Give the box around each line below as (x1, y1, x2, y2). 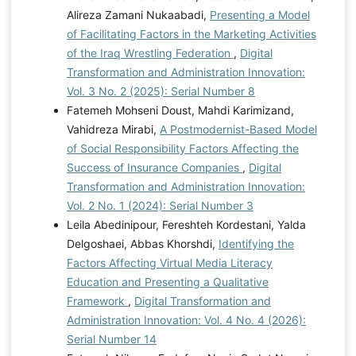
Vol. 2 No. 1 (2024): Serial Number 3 (66, 198, 253, 212)
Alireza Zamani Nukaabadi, (66, 7, 210, 21)
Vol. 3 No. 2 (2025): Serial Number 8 (66, 83, 255, 98)
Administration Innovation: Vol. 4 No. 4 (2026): (66, 312, 306, 327)
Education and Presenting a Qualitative (66, 274, 269, 288)
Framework (66, 293, 128, 308)
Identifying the (218, 236, 294, 250)
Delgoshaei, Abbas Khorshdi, (66, 236, 219, 250)
